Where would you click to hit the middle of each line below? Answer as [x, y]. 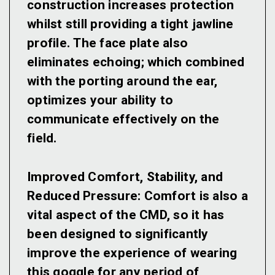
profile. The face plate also [107, 43]
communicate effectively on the [123, 119]
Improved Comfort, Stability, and [125, 177]
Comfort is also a [194, 196]
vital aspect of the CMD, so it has [126, 215]
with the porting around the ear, [122, 81]
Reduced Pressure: [84, 196]
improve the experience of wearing [132, 253]
